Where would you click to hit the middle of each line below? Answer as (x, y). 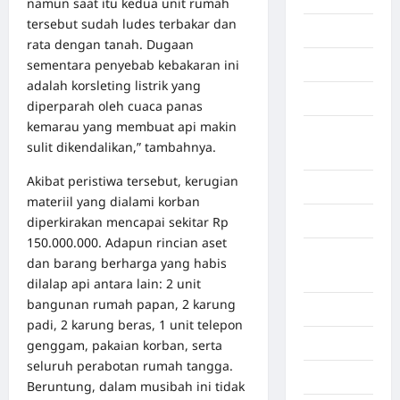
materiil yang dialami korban (113, 202)
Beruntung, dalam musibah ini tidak (136, 387)
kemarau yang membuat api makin (132, 127)
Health (323, 221)
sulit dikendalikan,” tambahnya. (121, 147)
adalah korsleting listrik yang (114, 86)
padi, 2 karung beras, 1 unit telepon (135, 325)
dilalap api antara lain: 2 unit (114, 284)
